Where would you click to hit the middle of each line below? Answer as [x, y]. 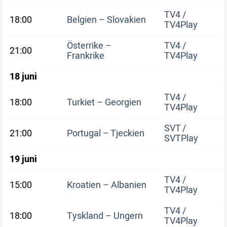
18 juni [23, 77]
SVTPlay [181, 139]
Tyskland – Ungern [105, 216]
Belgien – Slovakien [106, 20]
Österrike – [89, 46]
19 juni [23, 159]
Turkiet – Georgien [104, 103]
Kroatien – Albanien [107, 185]
